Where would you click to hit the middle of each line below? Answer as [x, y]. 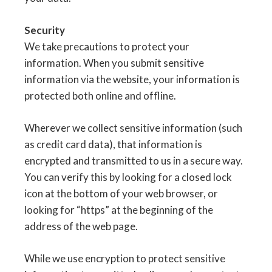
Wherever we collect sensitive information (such [133, 128]
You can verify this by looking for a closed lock [128, 177]
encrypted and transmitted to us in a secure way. [134, 161]
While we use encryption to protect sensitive [125, 258]
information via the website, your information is [132, 79]
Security [45, 30]
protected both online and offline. [100, 96]
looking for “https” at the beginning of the [119, 210]
